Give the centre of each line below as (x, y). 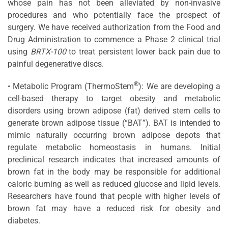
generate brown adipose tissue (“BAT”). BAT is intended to (114, 123)
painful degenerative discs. (56, 64)
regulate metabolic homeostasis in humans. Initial (114, 147)
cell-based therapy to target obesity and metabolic (114, 98)
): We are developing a (180, 86)
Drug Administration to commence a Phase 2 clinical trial (114, 39)
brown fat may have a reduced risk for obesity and (114, 208)
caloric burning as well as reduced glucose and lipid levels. (114, 184)
